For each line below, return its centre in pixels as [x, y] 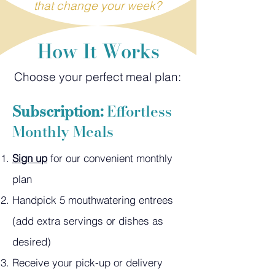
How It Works [98, 51]
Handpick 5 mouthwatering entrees [93, 199]
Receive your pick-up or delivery [87, 262]
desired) [32, 241]
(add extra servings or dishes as [88, 220]
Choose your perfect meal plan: [98, 76]
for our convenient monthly [110, 158]
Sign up [30, 158]
